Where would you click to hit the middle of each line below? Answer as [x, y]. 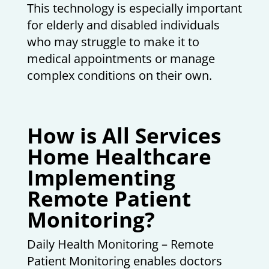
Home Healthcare [119, 156]
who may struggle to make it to [113, 41]
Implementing [101, 177]
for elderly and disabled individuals [123, 25]
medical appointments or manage [121, 58]
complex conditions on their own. [119, 75]
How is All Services [124, 135]
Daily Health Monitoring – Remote [120, 244]
